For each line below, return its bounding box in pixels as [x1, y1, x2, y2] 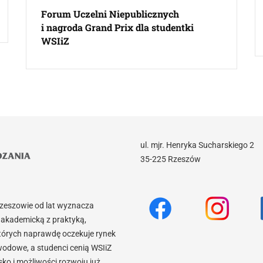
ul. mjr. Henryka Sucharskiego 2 [140, 140, 254, 150]
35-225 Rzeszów [140, 154, 201, 164]
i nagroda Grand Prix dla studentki [41, 21, 194, 33]
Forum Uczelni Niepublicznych [41, 8, 179, 20]
